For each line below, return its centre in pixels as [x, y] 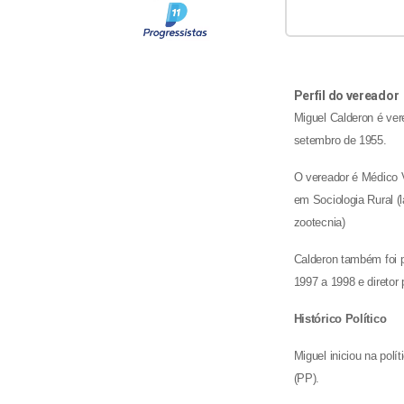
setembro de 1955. [340, 141]
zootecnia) [319, 223]
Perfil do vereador [346, 96]
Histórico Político [340, 319]
